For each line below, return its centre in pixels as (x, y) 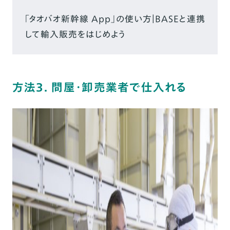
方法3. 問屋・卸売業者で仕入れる (99, 88)
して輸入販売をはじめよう (75, 34)
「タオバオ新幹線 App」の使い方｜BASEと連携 (115, 19)
